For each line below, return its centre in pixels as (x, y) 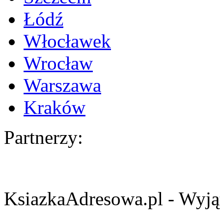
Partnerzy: (43, 137)
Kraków (55, 108)
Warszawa (62, 85)
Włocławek (67, 41)
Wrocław (58, 63)
